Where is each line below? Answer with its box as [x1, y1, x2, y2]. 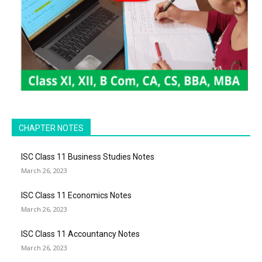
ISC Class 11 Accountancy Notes [21, 229, 140, 239]
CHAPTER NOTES [19, 123, 84, 133]
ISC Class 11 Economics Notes [21, 191, 132, 201]
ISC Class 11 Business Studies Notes [21, 152, 154, 162]
